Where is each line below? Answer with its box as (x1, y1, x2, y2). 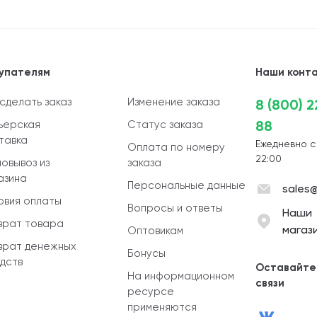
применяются (127, 301, 197, 313)
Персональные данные (127, 179, 246, 192)
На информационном (127, 270, 235, 282)
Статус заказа (127, 118, 204, 131)
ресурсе (127, 285, 175, 298)
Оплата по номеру (127, 141, 226, 154)
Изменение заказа (127, 96, 221, 108)
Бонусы (127, 247, 166, 260)
